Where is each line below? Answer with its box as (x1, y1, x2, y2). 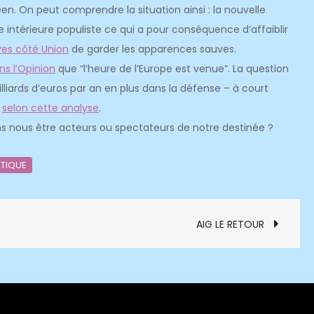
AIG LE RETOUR (196, 217, 267, 231)
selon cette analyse (2, 101, 99, 115)
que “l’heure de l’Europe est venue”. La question (55, 62, 289, 76)
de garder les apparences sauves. (69, 42, 236, 56)
